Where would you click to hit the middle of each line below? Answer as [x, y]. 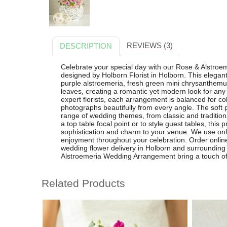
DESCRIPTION [86, 46]
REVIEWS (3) [149, 46]
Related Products [83, 183]
